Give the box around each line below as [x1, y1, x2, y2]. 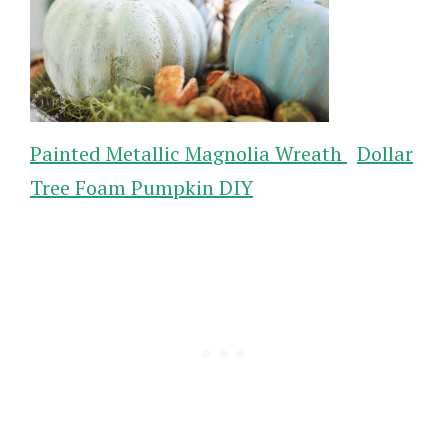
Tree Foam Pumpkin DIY [30, 173, 253, 201]
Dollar [357, 139, 413, 167]
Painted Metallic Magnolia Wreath [30, 139, 347, 167]
